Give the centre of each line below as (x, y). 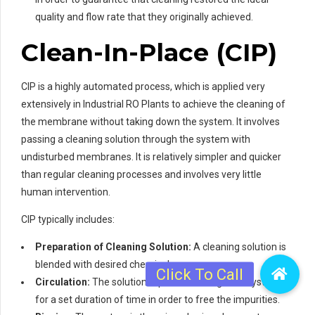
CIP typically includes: (68, 219)
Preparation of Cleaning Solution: (113, 246)
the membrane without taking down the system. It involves (150, 121)
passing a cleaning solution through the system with (136, 139)
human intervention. (66, 192)
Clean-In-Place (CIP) (149, 52)
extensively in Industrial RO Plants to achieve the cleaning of (153, 104)
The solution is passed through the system (185, 282)
